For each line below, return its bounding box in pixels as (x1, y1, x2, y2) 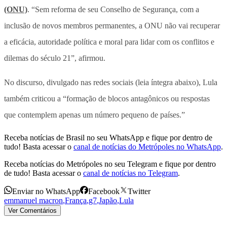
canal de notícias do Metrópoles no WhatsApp (73, 142, 221, 151)
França (65, 196, 87, 205)
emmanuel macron (4, 196, 63, 205)
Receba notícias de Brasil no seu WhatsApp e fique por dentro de (4, 133, 212, 142)
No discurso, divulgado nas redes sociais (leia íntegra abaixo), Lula (4, 78, 217, 87)
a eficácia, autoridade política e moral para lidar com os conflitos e (4, 37, 214, 46)
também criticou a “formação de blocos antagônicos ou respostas (4, 94, 210, 103)
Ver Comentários (8, 206, 57, 214)
